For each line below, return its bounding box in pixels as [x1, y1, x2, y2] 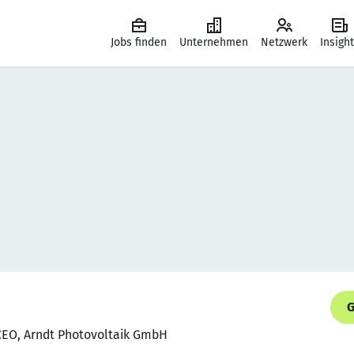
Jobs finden [111, 36, 167, 49]
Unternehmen [179, 36, 248, 49]
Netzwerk [261, 36, 307, 49]
